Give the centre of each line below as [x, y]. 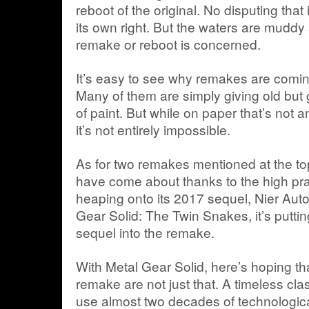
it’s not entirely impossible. [153, 129]
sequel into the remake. [145, 232]
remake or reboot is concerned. [168, 44]
